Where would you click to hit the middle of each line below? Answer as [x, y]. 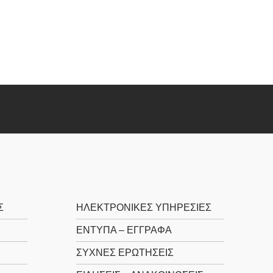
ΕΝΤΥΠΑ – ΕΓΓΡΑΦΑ [124, 230]
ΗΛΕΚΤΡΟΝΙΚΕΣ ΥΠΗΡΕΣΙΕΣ [144, 207]
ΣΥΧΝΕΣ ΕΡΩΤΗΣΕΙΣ [125, 252]
